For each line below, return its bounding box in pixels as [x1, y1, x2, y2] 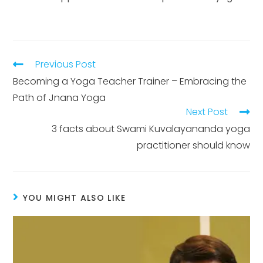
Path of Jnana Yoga [13, 90, 106, 104]
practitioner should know [136, 138, 250, 152]
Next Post [186, 104, 228, 119]
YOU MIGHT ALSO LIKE [22, 191, 126, 204]
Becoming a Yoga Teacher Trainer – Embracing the [13, 74, 247, 88]
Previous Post [35, 57, 96, 71]
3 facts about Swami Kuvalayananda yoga [51, 122, 250, 136]
